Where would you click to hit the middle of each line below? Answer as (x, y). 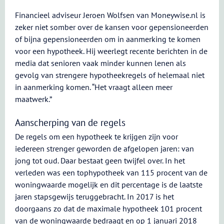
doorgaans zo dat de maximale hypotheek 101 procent (108, 208)
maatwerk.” (33, 99)
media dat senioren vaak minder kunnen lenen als (100, 63)
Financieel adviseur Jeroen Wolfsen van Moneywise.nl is (110, 15)
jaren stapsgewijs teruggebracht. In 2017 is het (94, 196)
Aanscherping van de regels (70, 122)
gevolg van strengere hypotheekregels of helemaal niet (110, 75)
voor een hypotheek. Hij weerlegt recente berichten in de (111, 51)
